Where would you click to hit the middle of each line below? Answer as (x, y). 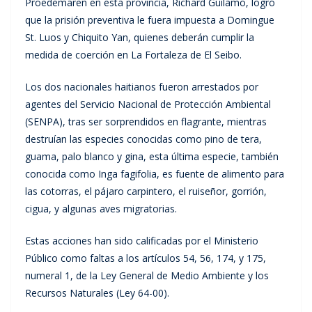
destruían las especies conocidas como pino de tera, (143, 139)
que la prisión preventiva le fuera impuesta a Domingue (150, 19)
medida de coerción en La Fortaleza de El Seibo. (133, 54)
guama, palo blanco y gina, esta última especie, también (152, 156)
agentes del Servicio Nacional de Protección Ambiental (148, 104)
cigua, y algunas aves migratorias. (101, 208)
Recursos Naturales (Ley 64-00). (97, 292)
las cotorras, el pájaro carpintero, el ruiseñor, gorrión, (146, 191)
